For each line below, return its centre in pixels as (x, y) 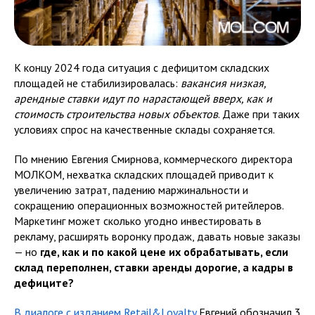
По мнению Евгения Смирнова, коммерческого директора (153, 159)
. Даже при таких (259, 114)
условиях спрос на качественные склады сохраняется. (144, 130)
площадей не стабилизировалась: (97, 83)
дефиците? (44, 283)
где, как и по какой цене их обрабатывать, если (164, 252)
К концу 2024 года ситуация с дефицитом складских (142, 68)
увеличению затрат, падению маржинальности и (131, 190)
